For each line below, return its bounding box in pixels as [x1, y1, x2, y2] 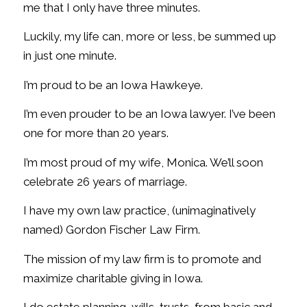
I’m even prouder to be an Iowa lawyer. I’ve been [23, 107, 275, 121]
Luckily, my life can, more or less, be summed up [23, 29, 276, 44]
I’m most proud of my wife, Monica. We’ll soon [23, 155, 263, 169]
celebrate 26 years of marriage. [23, 174, 187, 188]
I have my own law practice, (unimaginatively [23, 204, 256, 218]
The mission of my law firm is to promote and [23, 251, 261, 266]
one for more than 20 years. [23, 126, 169, 140]
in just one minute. [23, 49, 116, 63]
